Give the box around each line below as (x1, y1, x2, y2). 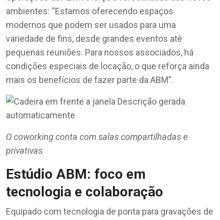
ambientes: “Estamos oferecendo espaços (6, 5, 173, 16)
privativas (6, 145, 43, 156)
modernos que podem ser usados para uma (6, 19, 176, 30)
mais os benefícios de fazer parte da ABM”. (6, 74, 173, 85)
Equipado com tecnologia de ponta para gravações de (6, 206, 213, 217)
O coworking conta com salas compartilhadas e (6, 131, 188, 142)
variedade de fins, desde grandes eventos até (6, 33, 182, 44)
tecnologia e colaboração (6, 183, 163, 200)
